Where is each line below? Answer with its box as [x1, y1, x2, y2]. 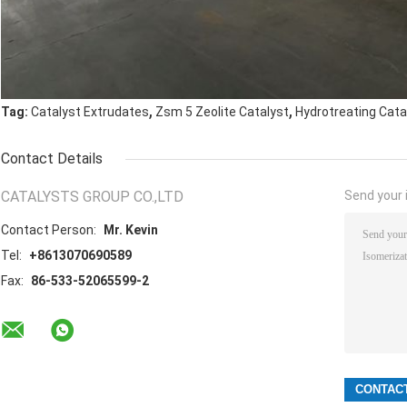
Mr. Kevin [104, 223, 158, 238]
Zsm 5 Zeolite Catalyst [155, 104, 289, 120]
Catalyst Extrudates [31, 104, 149, 120]
